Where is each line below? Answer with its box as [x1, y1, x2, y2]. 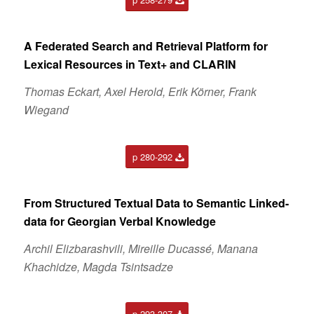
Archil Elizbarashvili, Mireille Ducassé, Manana [23, 240, 258, 257]
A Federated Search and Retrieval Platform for [23, 37, 268, 54]
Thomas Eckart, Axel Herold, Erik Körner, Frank [23, 83, 257, 100]
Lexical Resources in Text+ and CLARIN [23, 55, 236, 72]
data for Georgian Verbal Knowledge [23, 212, 216, 229]
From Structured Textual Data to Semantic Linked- [23, 194, 289, 211]
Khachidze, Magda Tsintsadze [23, 259, 173, 275]
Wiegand [23, 102, 69, 118]
